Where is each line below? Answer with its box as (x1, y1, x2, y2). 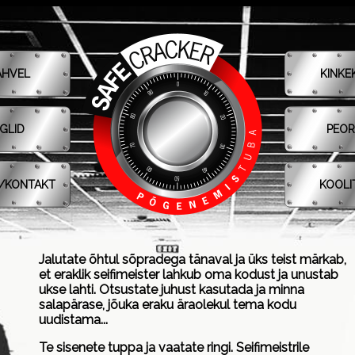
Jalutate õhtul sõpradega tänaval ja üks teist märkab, (39, 252, 346, 267)
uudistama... (39, 312, 108, 327)
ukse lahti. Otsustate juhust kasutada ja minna (39, 282, 304, 297)
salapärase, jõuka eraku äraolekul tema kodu (39, 297, 296, 312)
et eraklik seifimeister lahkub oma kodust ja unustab (39, 267, 338, 282)
